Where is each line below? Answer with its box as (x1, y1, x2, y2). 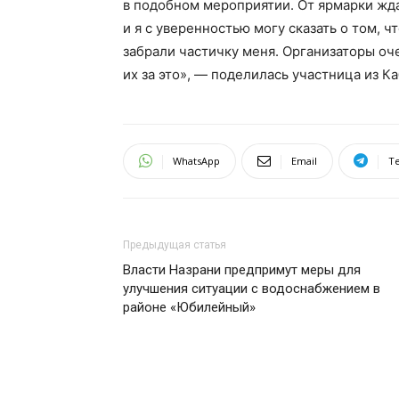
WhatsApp (173, 153, 220, 167)
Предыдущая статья (123, 238, 226, 251)
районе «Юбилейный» (123, 298, 256, 315)
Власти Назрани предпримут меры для (123, 261, 361, 278)
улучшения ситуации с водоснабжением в (123, 280, 380, 297)
